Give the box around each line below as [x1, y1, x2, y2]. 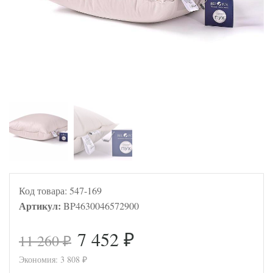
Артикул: [19, 198, 63, 213]
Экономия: [19, 253, 60, 265]
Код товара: [19, 183, 69, 197]
